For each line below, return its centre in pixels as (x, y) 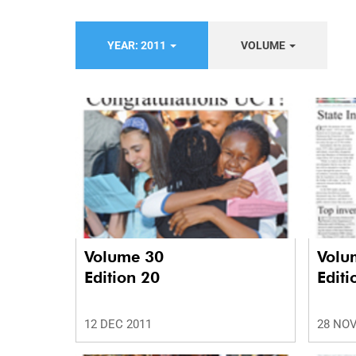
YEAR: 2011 (138, 45)
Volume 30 (126, 257)
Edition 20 (122, 278)
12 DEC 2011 (118, 325)
